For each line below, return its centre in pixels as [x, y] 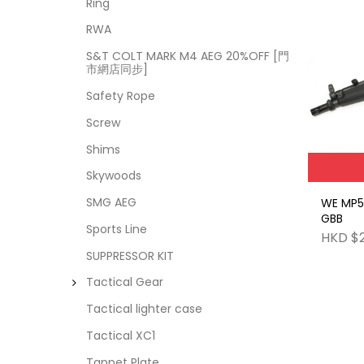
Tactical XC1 [120, 336]
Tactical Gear [124, 282]
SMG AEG [111, 203]
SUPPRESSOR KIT [130, 256]
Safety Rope [120, 96]
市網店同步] [117, 69]
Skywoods [113, 176]
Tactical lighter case [144, 309]
